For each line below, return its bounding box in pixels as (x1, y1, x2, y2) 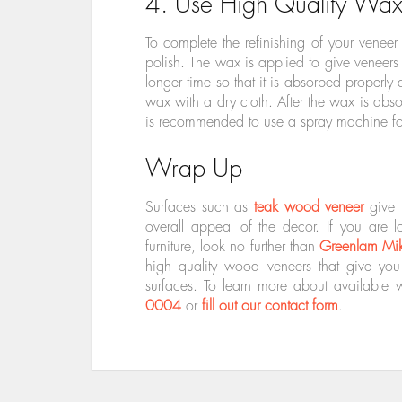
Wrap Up (145, 156, 242, 181)
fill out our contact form (202, 298, 338, 313)
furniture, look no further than (145, 239, 320, 254)
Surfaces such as (145, 199, 254, 214)
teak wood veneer (253, 199, 364, 214)
